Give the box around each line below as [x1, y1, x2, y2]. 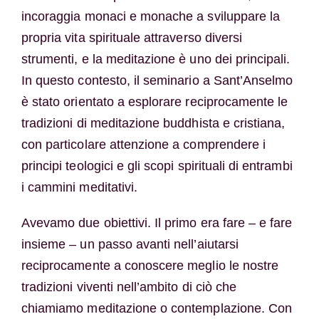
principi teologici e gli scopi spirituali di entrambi [21, 158, 293, 173]
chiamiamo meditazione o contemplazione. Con [21, 300, 293, 315]
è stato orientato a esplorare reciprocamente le [21, 94, 288, 109]
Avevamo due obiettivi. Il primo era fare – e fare [21, 215, 293, 230]
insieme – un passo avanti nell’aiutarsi [21, 236, 239, 251]
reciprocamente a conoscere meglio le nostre [21, 258, 279, 273]
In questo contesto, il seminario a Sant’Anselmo [21, 73, 293, 88]
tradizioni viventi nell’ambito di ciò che [21, 279, 237, 294]
